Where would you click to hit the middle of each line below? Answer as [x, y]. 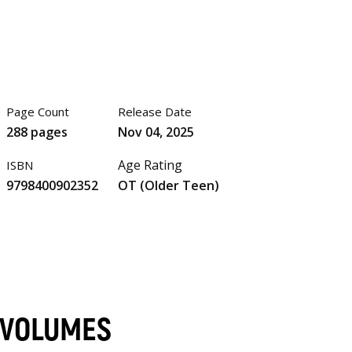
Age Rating [150, 165]
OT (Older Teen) [168, 185]
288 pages [37, 132]
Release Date [154, 112]
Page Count [38, 112]
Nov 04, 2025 [156, 132]
